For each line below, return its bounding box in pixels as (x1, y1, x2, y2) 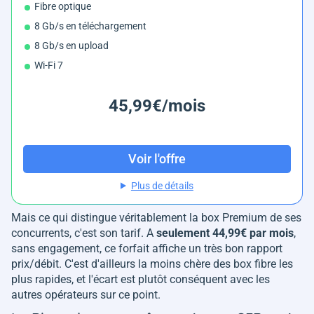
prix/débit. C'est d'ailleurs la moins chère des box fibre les (11, 257, 293, 271)
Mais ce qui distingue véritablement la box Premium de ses (11, 210, 301, 224)
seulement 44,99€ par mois (156, 226, 294, 240)
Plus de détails (130, 179, 193, 191)
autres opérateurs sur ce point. (11, 287, 161, 301)
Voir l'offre (128, 151, 186, 167)
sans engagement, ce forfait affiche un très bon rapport (11, 241, 282, 255)
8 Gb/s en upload (34, 39, 109, 51)
